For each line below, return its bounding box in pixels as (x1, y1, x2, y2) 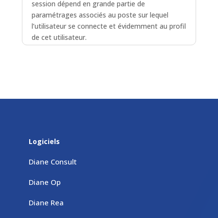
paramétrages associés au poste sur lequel (31, 10, 168, 19)
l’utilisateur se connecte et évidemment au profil (31, 21, 186, 31)
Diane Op (28, 177, 61, 187)
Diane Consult (28, 156, 77, 166)
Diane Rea (28, 197, 64, 207)
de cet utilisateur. (31, 32, 87, 42)
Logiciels (28, 136, 60, 146)
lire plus (31, 43, 55, 53)
